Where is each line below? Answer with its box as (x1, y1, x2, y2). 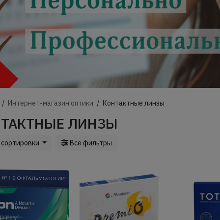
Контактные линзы (103, 98, 165, 108)
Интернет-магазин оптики (8, 98, 94, 108)
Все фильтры (69, 138, 112, 148)
